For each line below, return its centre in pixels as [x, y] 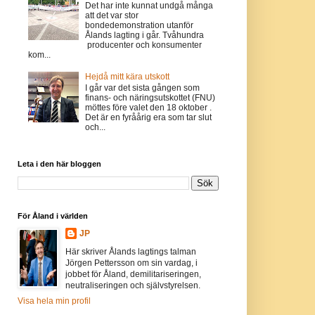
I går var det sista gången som [143, 88]
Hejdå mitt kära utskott [128, 76]
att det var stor [112, 16]
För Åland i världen [52, 216]
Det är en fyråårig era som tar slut [149, 118]
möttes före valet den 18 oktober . [149, 108]
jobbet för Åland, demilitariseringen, [133, 274]
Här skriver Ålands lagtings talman [130, 251]
